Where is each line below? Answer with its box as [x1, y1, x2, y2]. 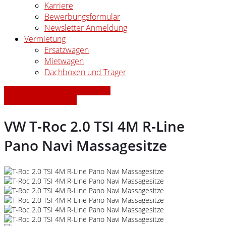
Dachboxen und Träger [44, 67, 126, 78]
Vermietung [24, 33, 66, 44]
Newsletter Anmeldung [44, 22, 127, 33]
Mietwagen [44, 55, 84, 67]
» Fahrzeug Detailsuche [4, 95, 77, 105]
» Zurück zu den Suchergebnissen [4, 86, 110, 95]
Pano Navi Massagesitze [4, 136, 167, 155]
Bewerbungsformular [44, 11, 120, 22]
